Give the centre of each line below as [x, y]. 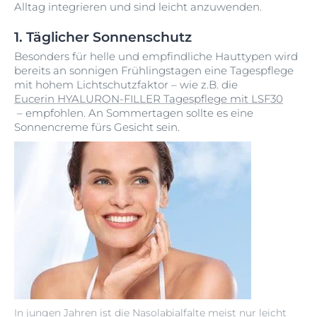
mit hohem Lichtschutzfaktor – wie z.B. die [126, 85]
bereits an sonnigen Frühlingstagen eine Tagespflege [154, 70]
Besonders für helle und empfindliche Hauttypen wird [156, 56]
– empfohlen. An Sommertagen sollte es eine [134, 113]
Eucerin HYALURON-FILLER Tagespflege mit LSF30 [149, 99]
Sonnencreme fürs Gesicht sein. [97, 127]
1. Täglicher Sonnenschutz [103, 37]
